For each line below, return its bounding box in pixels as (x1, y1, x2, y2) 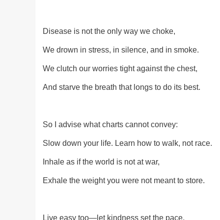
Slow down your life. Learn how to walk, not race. (43, 139, 212, 148)
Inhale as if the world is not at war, (43, 158, 160, 166)
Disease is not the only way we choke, (43, 27, 175, 36)
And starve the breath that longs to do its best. (43, 83, 200, 92)
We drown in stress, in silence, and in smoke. (43, 46, 199, 55)
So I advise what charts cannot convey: (43, 120, 178, 129)
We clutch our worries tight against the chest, (43, 64, 197, 73)
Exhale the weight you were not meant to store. (43, 176, 205, 185)
